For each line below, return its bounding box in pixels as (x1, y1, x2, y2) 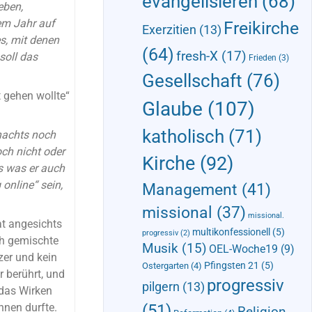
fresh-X (175, 48, 218, 65)
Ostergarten (141, 260, 189, 272)
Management (141, 180, 237, 200)
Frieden (248, 53, 276, 63)
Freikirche (223, 17, 299, 39)
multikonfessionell (192, 226, 270, 238)
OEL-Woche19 (208, 242, 278, 256)
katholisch (141, 126, 224, 148)
